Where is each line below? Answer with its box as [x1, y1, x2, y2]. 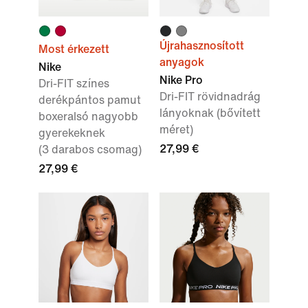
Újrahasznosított [159, 40, 244, 52]
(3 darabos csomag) [38, 144, 142, 155]
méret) [159, 124, 193, 135]
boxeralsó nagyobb [38, 111, 138, 122]
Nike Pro [159, 74, 203, 86]
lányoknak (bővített [159, 107, 261, 119]
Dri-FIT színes [38, 78, 109, 89]
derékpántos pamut [38, 94, 141, 106]
